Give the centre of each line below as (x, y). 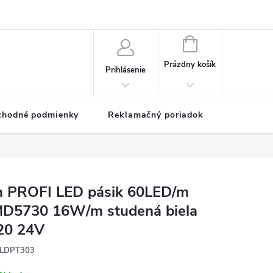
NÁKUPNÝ (215, 43)
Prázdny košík (190, 65)
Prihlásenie (126, 70)
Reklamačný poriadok (156, 115)
